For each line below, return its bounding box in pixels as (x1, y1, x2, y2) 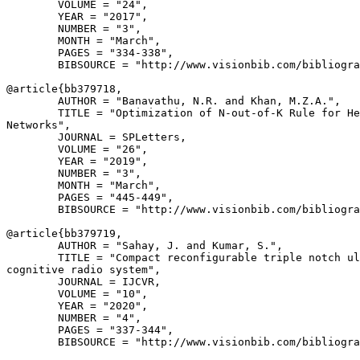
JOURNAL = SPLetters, (6, 131, 186, 143)
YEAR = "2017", (6, 10, 148, 22)
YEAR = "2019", (6, 155, 148, 167)
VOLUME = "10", (6, 288, 148, 300)
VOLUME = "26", (6, 143, 148, 155)
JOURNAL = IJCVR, (6, 276, 161, 288)
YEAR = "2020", (6, 300, 148, 312)
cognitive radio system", (6, 264, 161, 276)
